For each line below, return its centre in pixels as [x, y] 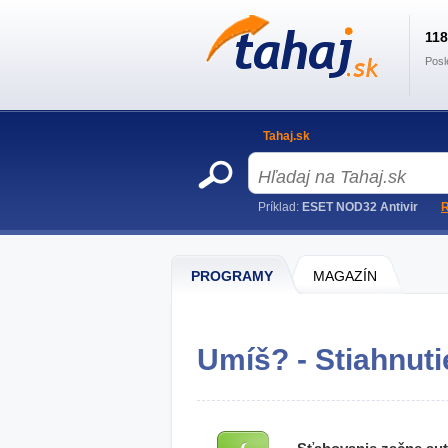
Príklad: [280, 207]
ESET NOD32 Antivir [360, 207]
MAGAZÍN [345, 276]
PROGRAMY [232, 276]
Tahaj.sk [286, 136]
